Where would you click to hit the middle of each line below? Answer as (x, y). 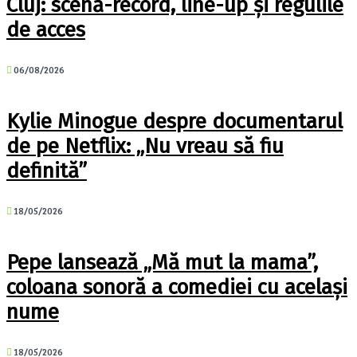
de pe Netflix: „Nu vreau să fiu (145, 147)
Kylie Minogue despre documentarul (175, 122)
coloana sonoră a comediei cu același (177, 288)
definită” (47, 171)
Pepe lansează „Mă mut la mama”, (162, 263)
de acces (46, 30)
